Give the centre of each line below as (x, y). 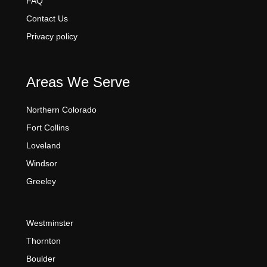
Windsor (42, 163)
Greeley (41, 181)
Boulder (41, 258)
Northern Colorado (61, 109)
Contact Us (47, 18)
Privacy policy (52, 36)
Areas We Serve (78, 82)
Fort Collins (48, 127)
